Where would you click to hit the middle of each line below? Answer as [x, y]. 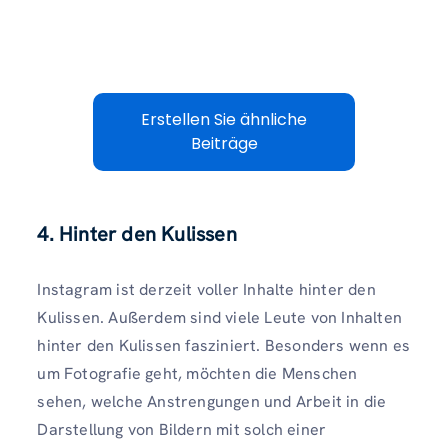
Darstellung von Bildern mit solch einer [182, 429]
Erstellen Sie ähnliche [224, 120]
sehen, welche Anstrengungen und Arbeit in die [212, 401]
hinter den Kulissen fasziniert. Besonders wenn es [224, 345]
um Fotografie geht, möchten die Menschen [197, 373]
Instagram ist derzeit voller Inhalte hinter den [206, 289]
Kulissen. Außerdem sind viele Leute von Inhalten [219, 317]
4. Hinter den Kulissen [137, 233]
